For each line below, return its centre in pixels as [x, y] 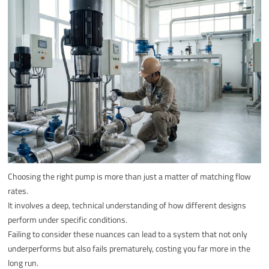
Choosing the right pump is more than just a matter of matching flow [130, 176]
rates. [18, 190]
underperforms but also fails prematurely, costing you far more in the [129, 248]
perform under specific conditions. [68, 219]
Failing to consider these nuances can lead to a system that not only [128, 234]
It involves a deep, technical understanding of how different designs [127, 205]
